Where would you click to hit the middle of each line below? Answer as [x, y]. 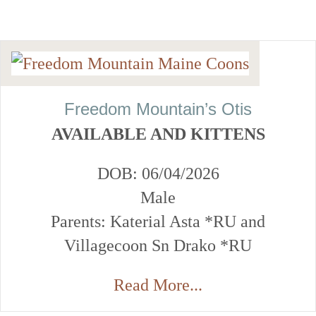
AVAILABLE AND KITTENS [158, 134]
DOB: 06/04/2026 [158, 174]
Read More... [158, 285]
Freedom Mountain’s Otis [158, 109]
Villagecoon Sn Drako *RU [158, 246]
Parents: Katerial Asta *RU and [158, 222]
